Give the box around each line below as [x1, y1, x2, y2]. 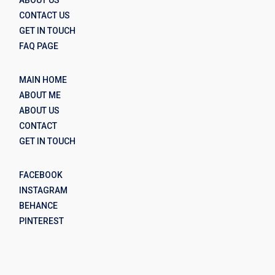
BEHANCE [19, 200, 58, 211]
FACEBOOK [19, 169, 63, 180]
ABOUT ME [19, 90, 61, 100]
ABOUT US [19, 105, 60, 115]
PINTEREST [19, 215, 64, 226]
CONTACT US [19, 10, 71, 20]
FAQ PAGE [19, 41, 59, 51]
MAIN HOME [19, 74, 68, 85]
